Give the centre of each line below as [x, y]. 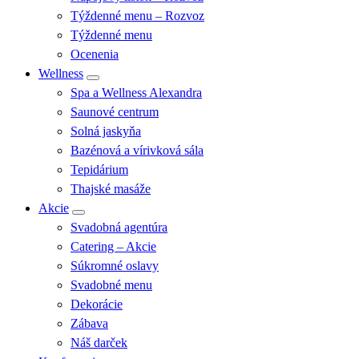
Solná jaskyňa [106, 131]
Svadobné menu [111, 285]
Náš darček [99, 343]
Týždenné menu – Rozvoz [137, 16]
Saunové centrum [115, 112]
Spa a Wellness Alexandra [136, 93]
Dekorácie [97, 304]
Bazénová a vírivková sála [137, 150]
